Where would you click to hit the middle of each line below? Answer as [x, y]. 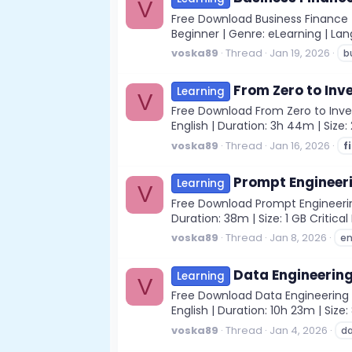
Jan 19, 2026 [300, 53]
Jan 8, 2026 [298, 238]
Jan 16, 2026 [300, 145]
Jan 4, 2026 [299, 330]
